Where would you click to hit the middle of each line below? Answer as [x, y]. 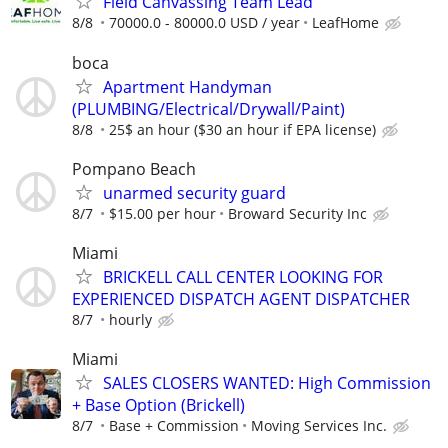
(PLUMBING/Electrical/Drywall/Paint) [208, 108]
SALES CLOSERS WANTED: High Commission [267, 383]
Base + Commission [174, 426]
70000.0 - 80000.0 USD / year [204, 23]
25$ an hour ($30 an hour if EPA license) [242, 129]
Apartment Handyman [187, 86]
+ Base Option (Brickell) [158, 405]
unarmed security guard [194, 192]
